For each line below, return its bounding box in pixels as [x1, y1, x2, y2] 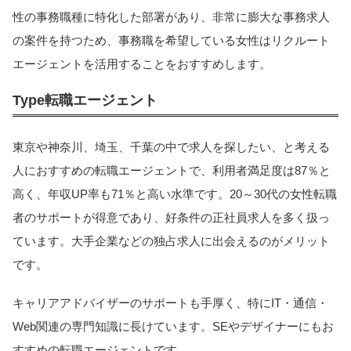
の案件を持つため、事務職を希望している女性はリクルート [13, 34, 330, 48]
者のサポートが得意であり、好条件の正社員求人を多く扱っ [13, 211, 330, 225]
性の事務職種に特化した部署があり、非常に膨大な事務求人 [13, 10, 330, 24]
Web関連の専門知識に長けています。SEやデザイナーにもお [13, 319, 334, 333]
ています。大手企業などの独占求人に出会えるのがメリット [13, 234, 330, 248]
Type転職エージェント [13, 92, 157, 108]
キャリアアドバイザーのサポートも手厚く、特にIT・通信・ [13, 295, 328, 309]
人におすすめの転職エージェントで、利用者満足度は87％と [13, 164, 331, 178]
